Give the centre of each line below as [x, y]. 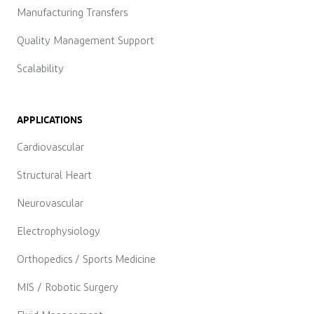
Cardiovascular [50, 147]
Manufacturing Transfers [72, 13]
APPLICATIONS [50, 120]
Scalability [40, 69]
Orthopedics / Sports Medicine [86, 259]
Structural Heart [54, 175]
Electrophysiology [59, 231]
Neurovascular [50, 203]
